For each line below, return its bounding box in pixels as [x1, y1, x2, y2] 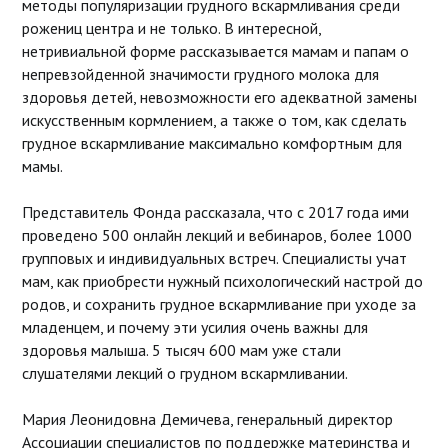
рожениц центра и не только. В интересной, [21, 17, 321, 38]
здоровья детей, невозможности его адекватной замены [21, 86, 417, 107]
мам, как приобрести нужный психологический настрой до [21, 270, 423, 291]
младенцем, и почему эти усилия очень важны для [21, 316, 368, 337]
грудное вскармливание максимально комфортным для [21, 132, 402, 153]
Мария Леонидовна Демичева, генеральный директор [21, 408, 393, 429]
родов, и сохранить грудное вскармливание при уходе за [21, 293, 416, 314]
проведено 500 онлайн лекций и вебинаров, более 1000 [21, 224, 412, 245]
